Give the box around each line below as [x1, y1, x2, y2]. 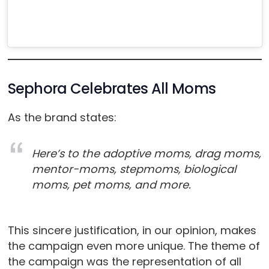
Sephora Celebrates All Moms [7, 79, 216, 99]
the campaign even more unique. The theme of [7, 238, 260, 254]
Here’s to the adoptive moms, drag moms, [31, 146, 261, 162]
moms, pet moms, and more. [31, 177, 191, 193]
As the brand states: [7, 110, 116, 125]
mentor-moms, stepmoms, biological [31, 162, 236, 177]
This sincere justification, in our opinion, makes [7, 223, 256, 238]
